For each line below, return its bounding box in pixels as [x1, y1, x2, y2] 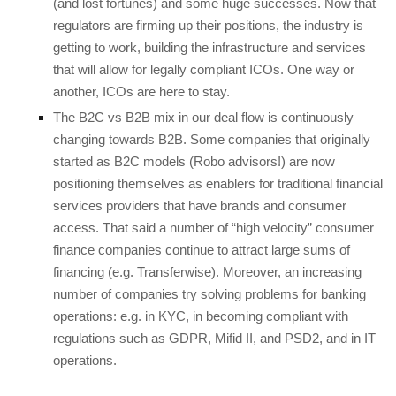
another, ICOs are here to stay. [53, 83, 237, 99]
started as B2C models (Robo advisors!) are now [53, 153, 335, 169]
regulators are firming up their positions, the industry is [53, 17, 363, 33]
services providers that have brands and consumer [53, 197, 346, 213]
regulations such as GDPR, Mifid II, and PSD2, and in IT [53, 330, 376, 346]
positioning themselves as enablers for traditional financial [53, 175, 383, 191]
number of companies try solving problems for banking [53, 286, 366, 301]
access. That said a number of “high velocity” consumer [53, 219, 374, 235]
